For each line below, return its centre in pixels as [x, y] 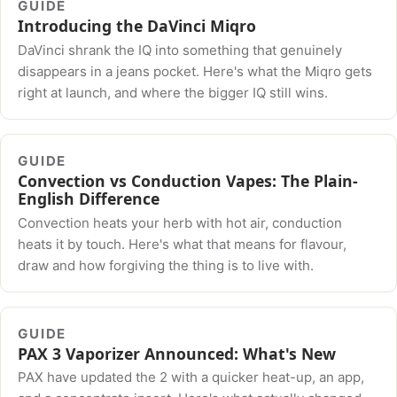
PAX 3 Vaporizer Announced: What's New [177, 353]
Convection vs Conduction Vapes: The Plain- [188, 181]
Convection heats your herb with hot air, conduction [180, 222]
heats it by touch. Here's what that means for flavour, [183, 244]
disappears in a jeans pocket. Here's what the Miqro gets [195, 71]
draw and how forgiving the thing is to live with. [166, 265]
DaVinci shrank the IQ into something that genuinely [180, 50]
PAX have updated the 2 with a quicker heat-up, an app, [191, 378]
